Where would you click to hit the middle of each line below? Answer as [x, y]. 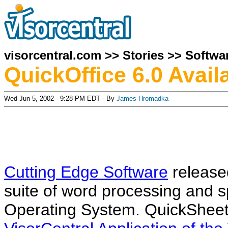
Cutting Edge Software [86, 172]
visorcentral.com [53, 55]
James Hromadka [142, 98]
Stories [143, 55]
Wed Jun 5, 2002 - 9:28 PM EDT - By [60, 98]
